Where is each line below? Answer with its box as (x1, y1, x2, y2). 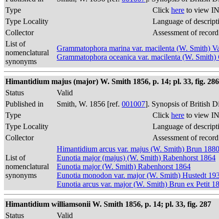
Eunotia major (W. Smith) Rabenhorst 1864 (57, 162, 191, 171)
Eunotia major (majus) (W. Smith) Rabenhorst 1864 (57, 153, 216, 162)
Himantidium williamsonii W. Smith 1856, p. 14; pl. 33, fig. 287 (5, 200, 211, 208)
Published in (5, 100, 44, 108)
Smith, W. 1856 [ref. (57, 100, 122, 108)
